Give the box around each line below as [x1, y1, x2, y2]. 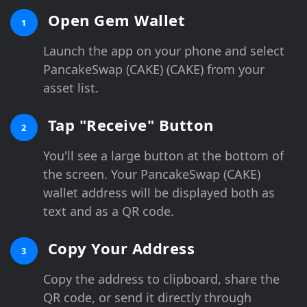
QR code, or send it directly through [43, 288, 251, 306]
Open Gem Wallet [43, 9, 185, 30]
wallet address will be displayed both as [43, 184, 275, 201]
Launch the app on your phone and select [43, 42, 284, 59]
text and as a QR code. [43, 202, 174, 219]
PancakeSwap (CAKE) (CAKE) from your [43, 60, 265, 77]
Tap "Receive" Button [43, 114, 214, 135]
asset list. [43, 79, 99, 96]
